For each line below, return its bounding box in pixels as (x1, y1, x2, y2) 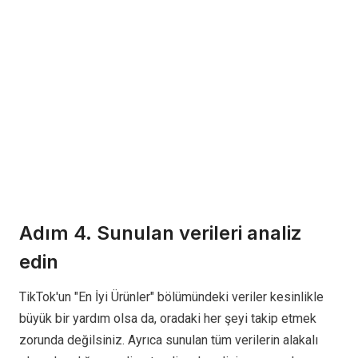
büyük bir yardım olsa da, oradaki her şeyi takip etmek (19, 310, 316, 326)
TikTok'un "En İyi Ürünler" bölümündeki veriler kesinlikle (19, 288, 324, 304)
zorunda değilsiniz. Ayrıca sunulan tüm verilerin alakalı (19, 332, 318, 348)
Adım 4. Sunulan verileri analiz (19, 221, 302, 245)
